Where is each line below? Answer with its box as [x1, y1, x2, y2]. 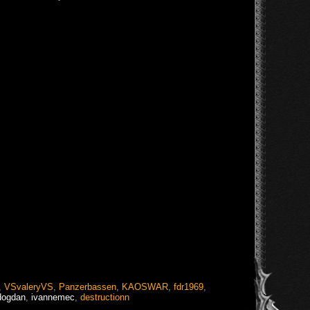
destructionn [80, 291, 129, 302]
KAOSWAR [122, 281, 168, 292]
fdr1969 [174, 281, 203, 292]
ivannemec [31, 291, 75, 302]
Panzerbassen [59, 281, 116, 292]
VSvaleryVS [4, 281, 53, 292]
